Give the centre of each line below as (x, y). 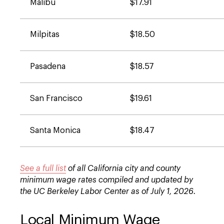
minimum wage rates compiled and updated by (106, 180)
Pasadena (48, 66)
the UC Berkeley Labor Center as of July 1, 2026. (108, 191)
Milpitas (45, 34)
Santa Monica (55, 130)
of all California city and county (123, 168)
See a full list (43, 168)
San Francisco (56, 98)
